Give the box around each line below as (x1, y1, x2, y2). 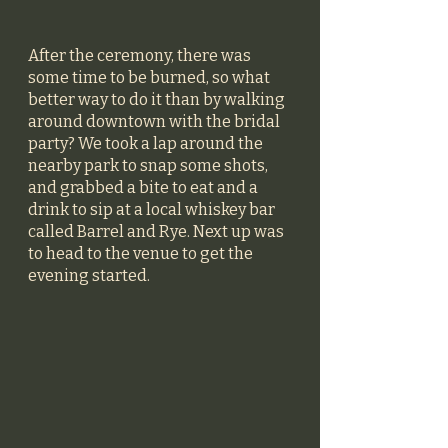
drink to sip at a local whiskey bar (28, 200, 278, 220)
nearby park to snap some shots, (28, 156, 271, 176)
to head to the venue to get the (28, 244, 256, 264)
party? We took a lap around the (28, 134, 266, 154)
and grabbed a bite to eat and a (28, 178, 261, 198)
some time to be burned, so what (28, 68, 273, 88)
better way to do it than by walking (28, 90, 288, 110)
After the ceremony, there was (28, 46, 254, 66)
